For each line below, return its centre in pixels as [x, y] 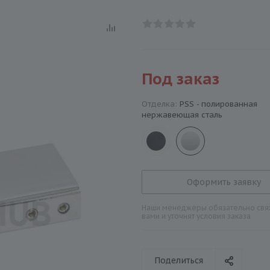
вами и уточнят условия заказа [196, 216]
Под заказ [181, 79]
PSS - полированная [218, 104]
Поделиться [179, 260]
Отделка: [161, 104]
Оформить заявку [224, 182]
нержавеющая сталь [182, 115]
